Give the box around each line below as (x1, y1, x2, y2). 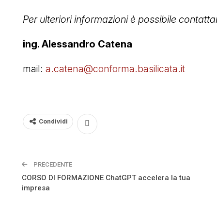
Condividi (39, 117, 68, 125)
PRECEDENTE (32, 160, 72, 168)
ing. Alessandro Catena (23, 38, 132, 50)
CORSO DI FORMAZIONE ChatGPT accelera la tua (22, 173, 190, 182)
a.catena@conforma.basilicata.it (46, 62, 187, 75)
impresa (22, 183, 50, 192)
